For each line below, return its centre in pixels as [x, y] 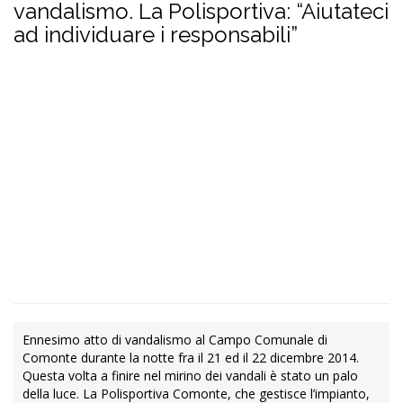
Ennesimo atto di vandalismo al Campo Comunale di [175, 340]
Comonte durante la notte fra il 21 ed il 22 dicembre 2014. [191, 358]
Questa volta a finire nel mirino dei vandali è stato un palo [190, 376]
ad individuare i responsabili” [156, 35]
